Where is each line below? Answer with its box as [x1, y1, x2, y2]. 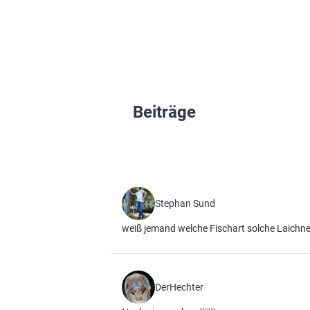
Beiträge [133, 102, 196, 122]
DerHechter [155, 282, 203, 293]
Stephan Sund [155, 198, 215, 209]
